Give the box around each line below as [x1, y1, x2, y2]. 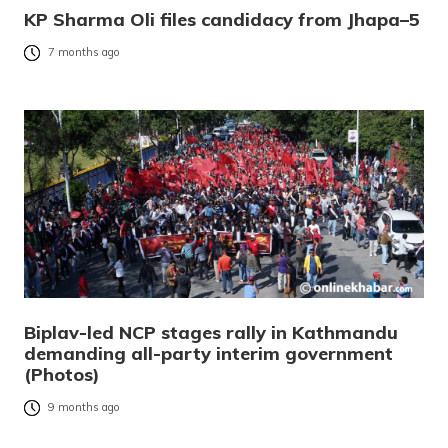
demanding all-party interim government [24, 342, 393, 366]
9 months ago [48, 400, 120, 415]
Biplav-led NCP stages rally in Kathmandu [24, 321, 398, 345]
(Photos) [24, 363, 100, 387]
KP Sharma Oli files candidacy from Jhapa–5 [24, 8, 420, 32]
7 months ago [48, 45, 120, 60]
